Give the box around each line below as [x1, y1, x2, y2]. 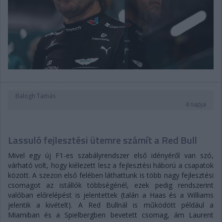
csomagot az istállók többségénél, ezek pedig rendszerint [8, 180, 214, 190]
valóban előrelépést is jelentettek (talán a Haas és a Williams [8, 190, 214, 200]
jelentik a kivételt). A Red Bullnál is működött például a [8, 200, 214, 210]
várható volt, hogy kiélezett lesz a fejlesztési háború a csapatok [8, 160, 214, 170]
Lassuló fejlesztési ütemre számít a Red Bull [8, 132, 197, 148]
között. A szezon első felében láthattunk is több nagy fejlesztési [8, 170, 214, 180]
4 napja [185, 100, 206, 109]
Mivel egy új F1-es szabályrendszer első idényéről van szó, [8, 150, 214, 160]
